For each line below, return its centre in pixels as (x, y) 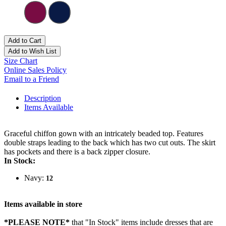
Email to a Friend (32, 79)
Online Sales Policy (35, 70)
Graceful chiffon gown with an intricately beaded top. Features (104, 134)
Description (43, 98)
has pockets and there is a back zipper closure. (77, 152)
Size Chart (21, 61)
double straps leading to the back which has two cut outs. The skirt (110, 143)
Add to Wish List (32, 51)
